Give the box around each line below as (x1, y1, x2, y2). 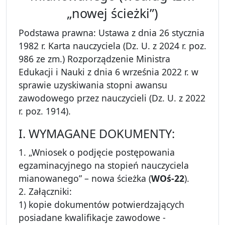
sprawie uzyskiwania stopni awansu (19, 79, 167, 91)
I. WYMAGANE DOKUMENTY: (19, 126, 175, 142)
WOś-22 (151, 172, 184, 185)
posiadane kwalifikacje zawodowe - (19, 211, 166, 224)
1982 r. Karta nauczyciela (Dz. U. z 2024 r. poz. (19, 40, 206, 52)
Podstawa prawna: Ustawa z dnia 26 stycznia (19, 27, 204, 39)
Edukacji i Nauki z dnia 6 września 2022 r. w (19, 66, 198, 78)
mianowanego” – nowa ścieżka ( (19, 172, 151, 185)
